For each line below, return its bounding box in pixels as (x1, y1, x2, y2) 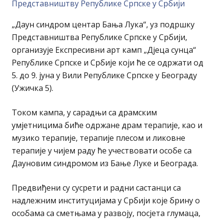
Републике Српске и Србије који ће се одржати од (12, 57, 203, 68)
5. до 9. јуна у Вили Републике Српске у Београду (12, 69, 197, 81)
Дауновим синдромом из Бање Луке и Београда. (12, 157, 198, 169)
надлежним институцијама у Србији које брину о (12, 195, 200, 206)
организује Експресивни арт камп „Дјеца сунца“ (12, 44, 196, 55)
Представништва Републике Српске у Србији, (12, 31, 187, 43)
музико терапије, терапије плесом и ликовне (12, 132, 185, 143)
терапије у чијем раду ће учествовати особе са (12, 145, 192, 156)
